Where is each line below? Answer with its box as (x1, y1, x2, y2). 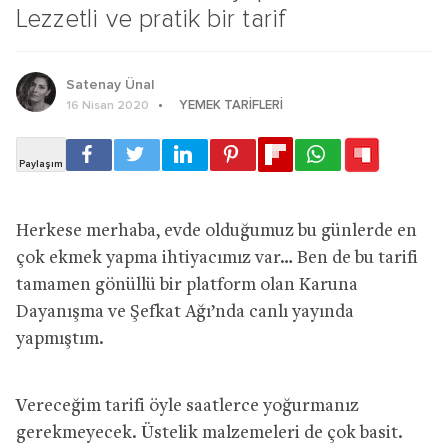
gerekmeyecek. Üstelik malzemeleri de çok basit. (16, 423, 403, 443)
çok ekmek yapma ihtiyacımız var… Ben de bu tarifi (16, 248, 418, 268)
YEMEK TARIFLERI (179, 98, 283, 112)
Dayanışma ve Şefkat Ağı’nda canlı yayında (16, 302, 354, 322)
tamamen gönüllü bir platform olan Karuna (16, 275, 358, 295)
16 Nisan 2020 (66, 99, 149, 112)
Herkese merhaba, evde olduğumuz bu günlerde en (16, 221, 417, 241)
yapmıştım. (16, 329, 104, 349)
